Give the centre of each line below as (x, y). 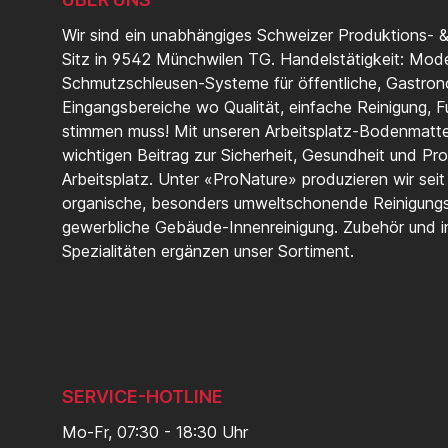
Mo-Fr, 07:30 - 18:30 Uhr (155, 432)
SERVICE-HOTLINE (142, 397)
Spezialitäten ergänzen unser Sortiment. (208, 251)
